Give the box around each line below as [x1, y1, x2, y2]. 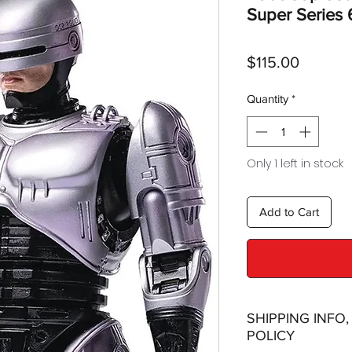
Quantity [247, 92, 288, 106]
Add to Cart [259, 204, 319, 218]
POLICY [247, 328, 295, 344]
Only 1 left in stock [247, 155, 343, 171]
